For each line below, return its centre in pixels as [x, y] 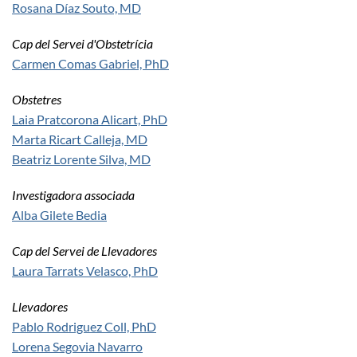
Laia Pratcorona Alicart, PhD [90, 120]
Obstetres [37, 100]
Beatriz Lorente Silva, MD [81, 159]
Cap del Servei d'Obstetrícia [82, 44]
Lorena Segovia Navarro [77, 347]
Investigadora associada [73, 195]
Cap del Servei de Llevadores [84, 251]
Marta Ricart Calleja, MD [80, 139]
